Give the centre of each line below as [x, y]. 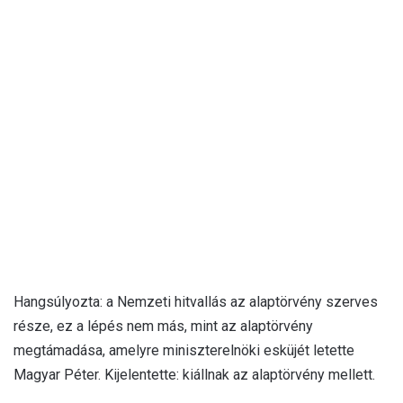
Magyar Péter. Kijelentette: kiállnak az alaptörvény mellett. [194, 374]
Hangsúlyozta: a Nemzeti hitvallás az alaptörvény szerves [196, 301]
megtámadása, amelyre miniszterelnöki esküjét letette [184, 350]
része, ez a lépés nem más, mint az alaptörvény [163, 326]
